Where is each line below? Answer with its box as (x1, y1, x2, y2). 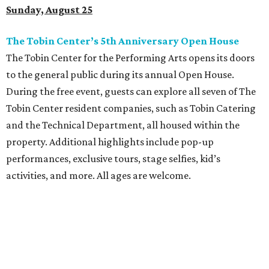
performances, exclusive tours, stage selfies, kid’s (6, 153, 220, 165)
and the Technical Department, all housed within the (6, 119, 240, 131)
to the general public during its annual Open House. (6, 68, 234, 81)
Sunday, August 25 (6, 4, 92, 16)
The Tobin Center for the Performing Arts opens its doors (6, 52, 255, 64)
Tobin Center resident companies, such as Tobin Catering (6, 102, 256, 115)
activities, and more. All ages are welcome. (6, 169, 191, 182)
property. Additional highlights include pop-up (6, 136, 214, 148)
